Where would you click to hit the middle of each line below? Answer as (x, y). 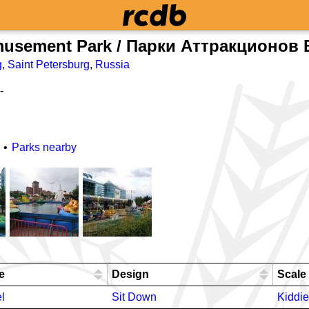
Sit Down (134, 297)
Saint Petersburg (49, 64)
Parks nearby (44, 147)
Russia (112, 64)
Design (130, 274)
